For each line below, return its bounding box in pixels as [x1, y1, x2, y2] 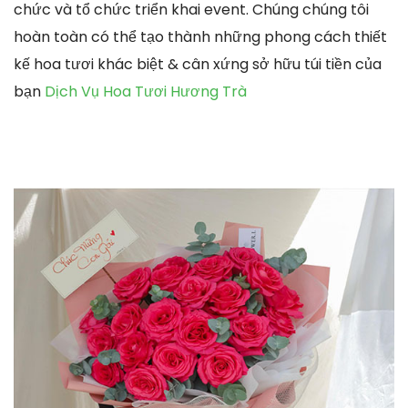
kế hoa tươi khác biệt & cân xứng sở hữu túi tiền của [14, 53, 382, 75]
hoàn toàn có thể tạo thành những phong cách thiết [14, 25, 387, 47]
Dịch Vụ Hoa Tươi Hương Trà [45, 80, 247, 102]
